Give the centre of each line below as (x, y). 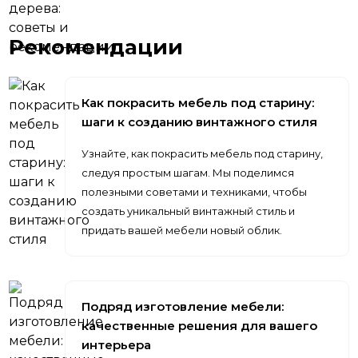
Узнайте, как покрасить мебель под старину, (203, 153)
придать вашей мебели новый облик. (182, 230)
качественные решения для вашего (200, 326)
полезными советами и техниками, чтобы (195, 192)
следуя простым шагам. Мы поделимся (188, 173)
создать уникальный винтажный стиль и (189, 211)
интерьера (117, 345)
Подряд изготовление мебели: (183, 306)
